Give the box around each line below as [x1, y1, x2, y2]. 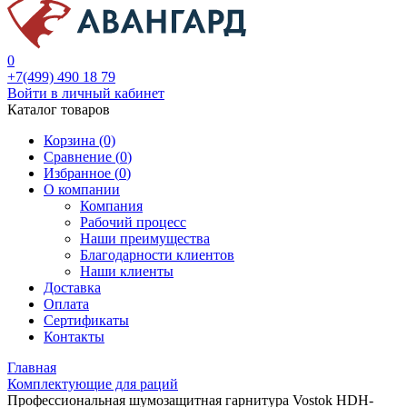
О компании [44, 182, 120, 197]
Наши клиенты [80, 263, 174, 279]
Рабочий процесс [80, 214, 186, 230]
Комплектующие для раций [7, 376, 178, 392]
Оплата [44, 296, 89, 312]
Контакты [44, 329, 104, 344]
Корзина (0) [44, 133, 115, 148]
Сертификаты [44, 313, 129, 328]
